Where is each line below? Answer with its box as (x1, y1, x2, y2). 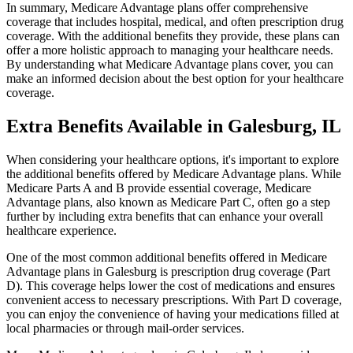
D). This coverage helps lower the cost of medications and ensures (6, 278, 335, 292)
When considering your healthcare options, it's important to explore (6, 152, 339, 166)
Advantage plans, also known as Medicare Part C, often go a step (6, 195, 330, 209)
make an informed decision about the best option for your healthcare (6, 71, 344, 85)
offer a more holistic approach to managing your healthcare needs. (6, 43, 333, 57)
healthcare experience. (6, 223, 117, 237)
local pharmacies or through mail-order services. (6, 321, 244, 335)
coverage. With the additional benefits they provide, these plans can (6, 28, 340, 43)
